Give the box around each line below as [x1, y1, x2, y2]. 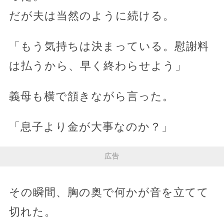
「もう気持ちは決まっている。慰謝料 [8, 39, 209, 52]
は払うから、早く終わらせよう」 [8, 59, 186, 72]
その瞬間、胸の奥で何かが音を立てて [8, 185, 209, 198]
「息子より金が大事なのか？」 [8, 120, 173, 133]
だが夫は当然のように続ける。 [8, 9, 174, 22]
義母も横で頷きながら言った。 [8, 89, 174, 102]
